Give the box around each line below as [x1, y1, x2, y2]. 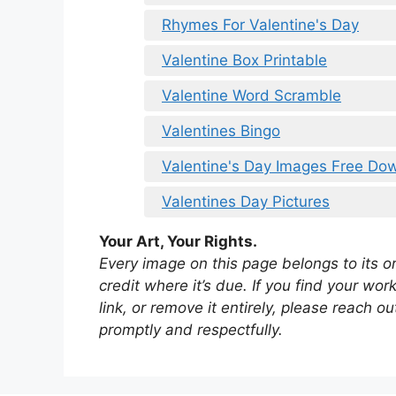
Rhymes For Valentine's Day [162, 16, 359, 34]
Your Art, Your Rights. [99, 232, 257, 251]
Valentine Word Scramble [162, 87, 341, 105]
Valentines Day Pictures [162, 193, 330, 211]
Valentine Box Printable [162, 51, 327, 70]
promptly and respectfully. [99, 321, 283, 339]
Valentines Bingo [162, 122, 280, 141]
